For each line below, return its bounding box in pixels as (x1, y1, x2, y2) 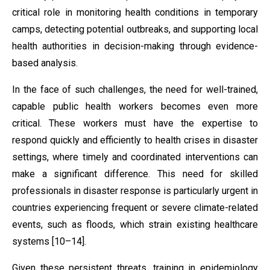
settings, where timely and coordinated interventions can (12, 151, 258, 163)
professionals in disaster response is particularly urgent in (12, 185, 258, 196)
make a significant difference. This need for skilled (12, 168, 258, 180)
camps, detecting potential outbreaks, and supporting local (12, 24, 258, 35)
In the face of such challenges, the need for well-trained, (12, 84, 258, 95)
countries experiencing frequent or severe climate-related (12, 202, 258, 213)
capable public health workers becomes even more (12, 101, 258, 112)
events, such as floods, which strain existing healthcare (12, 219, 258, 230)
